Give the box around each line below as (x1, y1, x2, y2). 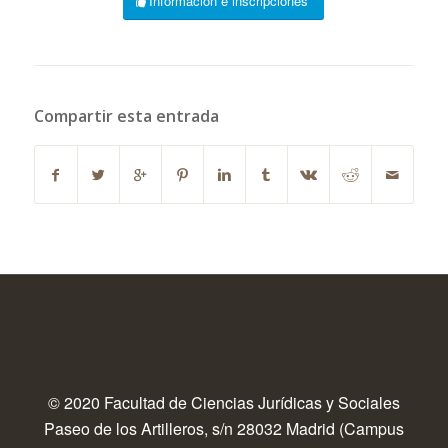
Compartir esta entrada (33, 105, 219, 128)
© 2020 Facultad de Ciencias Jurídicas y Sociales (47, 391, 400, 415)
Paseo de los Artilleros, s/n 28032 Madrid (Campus (43, 417, 404, 441)
